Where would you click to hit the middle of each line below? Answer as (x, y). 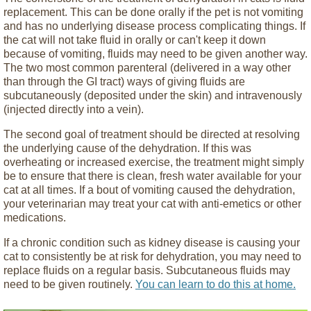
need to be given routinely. (69, 284)
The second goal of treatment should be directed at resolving (152, 134)
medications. (35, 217)
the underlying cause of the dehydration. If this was (127, 148)
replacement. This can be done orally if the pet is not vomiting (153, 12)
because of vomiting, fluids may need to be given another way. (155, 53)
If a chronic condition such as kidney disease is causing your (152, 242)
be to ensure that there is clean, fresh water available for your (152, 176)
